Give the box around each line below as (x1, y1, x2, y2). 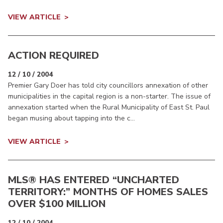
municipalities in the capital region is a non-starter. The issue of (8, 92, 211, 102)
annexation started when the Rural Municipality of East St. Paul (8, 103, 210, 112)
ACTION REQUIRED (8, 49, 99, 63)
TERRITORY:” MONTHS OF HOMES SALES (8, 185, 208, 199)
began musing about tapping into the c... (8, 113, 135, 123)
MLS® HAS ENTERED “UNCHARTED (8, 173, 179, 187)
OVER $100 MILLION (8, 197, 106, 211)
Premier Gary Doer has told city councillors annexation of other (8, 81, 208, 91)
